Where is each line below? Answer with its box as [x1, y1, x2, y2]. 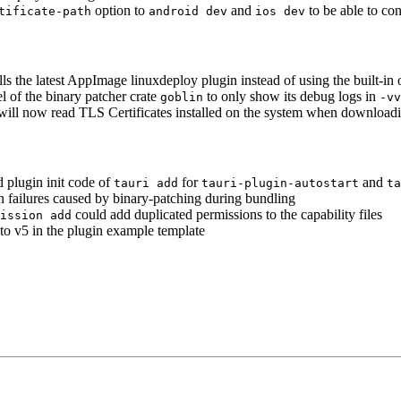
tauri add [114, 176, 178, 191]
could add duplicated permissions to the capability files [72, 207, 382, 223]
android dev [149, 4, 227, 18]
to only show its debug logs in [203, 88, 380, 104]
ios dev [255, 4, 305, 18]
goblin [160, 90, 203, 104]
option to [91, 2, 149, 18]
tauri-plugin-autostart [201, 176, 359, 191]
